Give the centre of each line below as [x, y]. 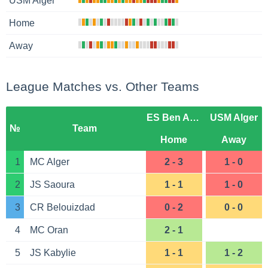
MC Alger [49, 162]
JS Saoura [52, 184]
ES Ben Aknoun [194, 117]
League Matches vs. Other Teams [102, 86]
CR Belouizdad [62, 207]
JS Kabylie [53, 252]
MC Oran [49, 230]
